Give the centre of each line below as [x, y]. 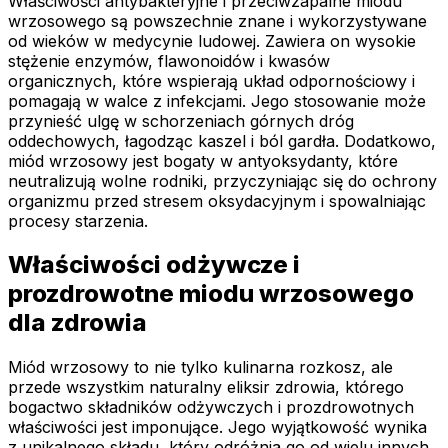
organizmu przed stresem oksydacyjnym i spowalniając [217, 200]
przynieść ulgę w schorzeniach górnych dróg [181, 120]
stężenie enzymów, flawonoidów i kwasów [169, 60]
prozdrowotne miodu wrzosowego [211, 294]
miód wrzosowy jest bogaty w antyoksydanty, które [203, 160]
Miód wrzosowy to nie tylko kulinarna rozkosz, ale [200, 367]
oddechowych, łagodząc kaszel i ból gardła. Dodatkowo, [222, 140]
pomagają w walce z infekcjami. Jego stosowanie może [217, 100]
